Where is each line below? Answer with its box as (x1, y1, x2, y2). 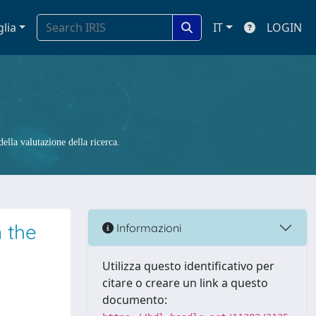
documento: (102, 292, 167, 308)
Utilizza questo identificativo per (102, 258, 274, 274)
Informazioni (114, 220, 181, 235)
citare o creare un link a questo (102, 275, 268, 291)
